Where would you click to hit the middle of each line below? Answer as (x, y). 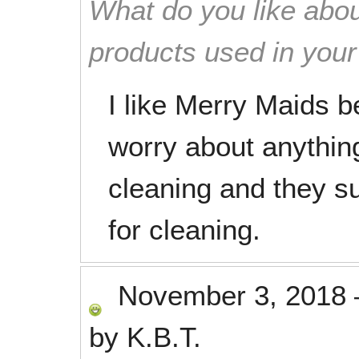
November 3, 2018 (232, 295)
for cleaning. (184, 230)
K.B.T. (164, 337)
